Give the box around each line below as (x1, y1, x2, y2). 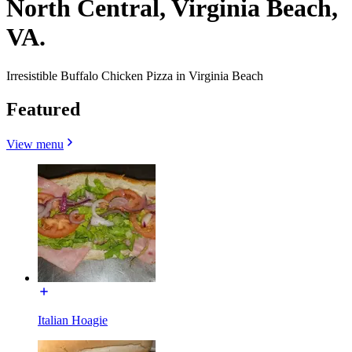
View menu (6, 137, 64, 151)
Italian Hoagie (38, 313, 108, 327)
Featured (6, 98, 80, 119)
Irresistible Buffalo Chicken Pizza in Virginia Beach (6, 68, 263, 82)
